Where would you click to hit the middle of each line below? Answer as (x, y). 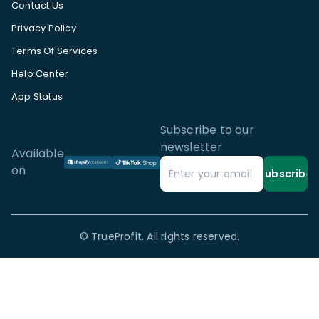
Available (38, 154)
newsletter (191, 147)
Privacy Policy (44, 28)
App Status (37, 97)
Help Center (40, 74)
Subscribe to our (207, 130)
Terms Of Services (55, 51)
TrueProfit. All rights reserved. (166, 237)
